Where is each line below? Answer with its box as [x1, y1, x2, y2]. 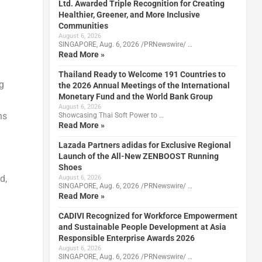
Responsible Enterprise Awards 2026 [58, 233, 195, 243]
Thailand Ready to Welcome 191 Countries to [58, 69, 226, 79]
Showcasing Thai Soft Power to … [58, 111, 164, 119]
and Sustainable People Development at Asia [58, 222, 226, 232]
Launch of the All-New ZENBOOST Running [58, 151, 219, 161]
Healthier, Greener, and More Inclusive [58, 9, 200, 19]
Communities [58, 20, 108, 30]
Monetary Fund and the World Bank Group [58, 91, 213, 101]
